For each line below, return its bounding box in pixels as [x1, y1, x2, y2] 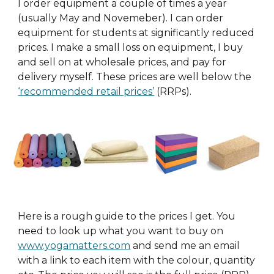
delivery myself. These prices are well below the [18, 71, 252, 83]
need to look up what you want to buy [18, 225, 209, 237]
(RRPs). [154, 86, 192, 97]
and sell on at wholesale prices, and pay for [18, 56, 227, 68]
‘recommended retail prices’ [18, 86, 155, 97]
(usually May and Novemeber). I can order [18, 12, 224, 24]
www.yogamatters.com [18, 240, 131, 251]
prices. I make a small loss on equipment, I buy [18, 42, 243, 53]
